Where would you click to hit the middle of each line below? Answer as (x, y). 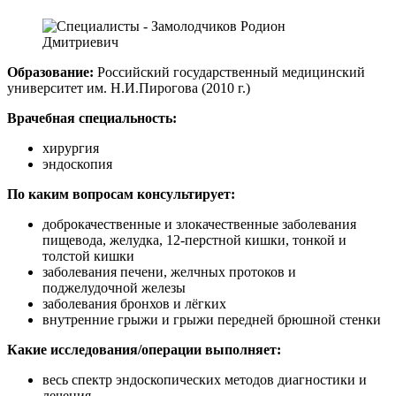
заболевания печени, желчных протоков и (169, 272)
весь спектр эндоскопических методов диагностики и (205, 380)
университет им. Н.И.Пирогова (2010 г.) (129, 88)
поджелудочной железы (114, 288)
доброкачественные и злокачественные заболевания (199, 224)
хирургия (71, 148)
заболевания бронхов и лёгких (134, 304)
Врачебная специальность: (92, 118)
